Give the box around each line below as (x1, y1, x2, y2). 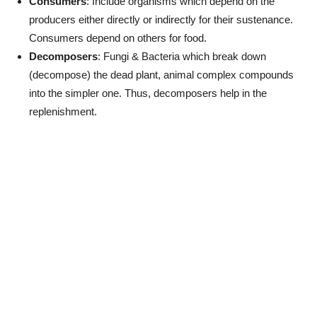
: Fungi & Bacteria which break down (98, 50, 266, 62)
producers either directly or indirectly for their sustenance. (29, 13, 293, 25)
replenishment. (29, 105, 97, 117)
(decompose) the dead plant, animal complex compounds (29, 68, 294, 81)
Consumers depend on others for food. (29, 31, 207, 44)
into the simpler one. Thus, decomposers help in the (29, 86, 267, 99)
